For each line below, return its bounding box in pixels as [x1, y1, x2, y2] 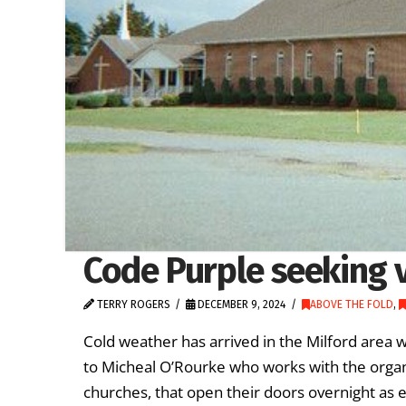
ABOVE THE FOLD [309, 298, 393, 312]
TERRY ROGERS [94, 298, 170, 312]
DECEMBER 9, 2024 [195, 298, 286, 312]
